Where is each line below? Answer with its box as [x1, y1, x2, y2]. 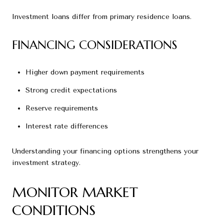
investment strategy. [12, 158, 80, 167]
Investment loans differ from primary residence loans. [12, 12, 191, 21]
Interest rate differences [25, 122, 108, 131]
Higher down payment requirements [25, 67, 144, 76]
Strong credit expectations [25, 85, 117, 94]
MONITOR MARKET [12, 183, 138, 201]
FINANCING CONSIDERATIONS [12, 37, 177, 52]
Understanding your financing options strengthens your [12, 147, 198, 156]
